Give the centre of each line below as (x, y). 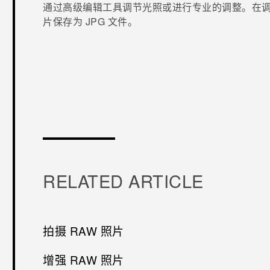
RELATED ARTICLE (123, 180)
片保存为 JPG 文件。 (90, 21)
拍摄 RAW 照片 (83, 230)
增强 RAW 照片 (83, 259)
